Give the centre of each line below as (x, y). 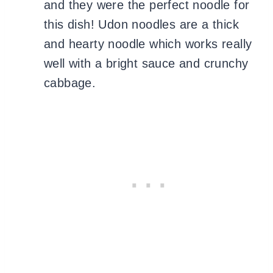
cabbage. (70, 83)
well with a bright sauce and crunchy (146, 63)
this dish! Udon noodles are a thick (141, 24)
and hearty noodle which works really (148, 44)
